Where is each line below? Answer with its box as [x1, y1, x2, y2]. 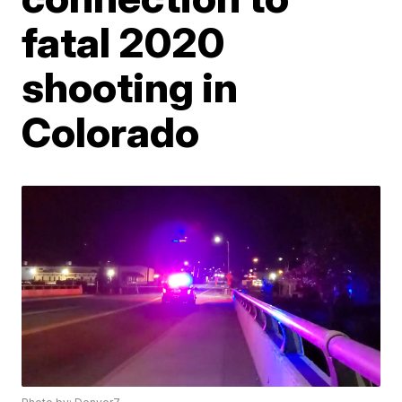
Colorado [22, 107, 200, 157]
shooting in [22, 62, 239, 112]
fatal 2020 [22, 17, 225, 67]
